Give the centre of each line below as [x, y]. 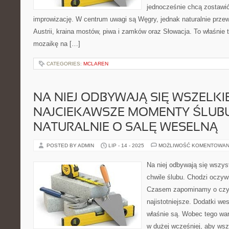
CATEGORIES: [65, 64]
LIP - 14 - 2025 [126, 145]
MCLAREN [96, 64]
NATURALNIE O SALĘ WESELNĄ [125, 128]
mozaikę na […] [57, 44]
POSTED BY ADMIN [71, 145]
